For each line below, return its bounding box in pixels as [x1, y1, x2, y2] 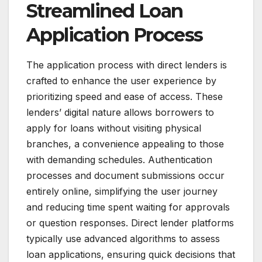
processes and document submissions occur [26, 169, 225, 181]
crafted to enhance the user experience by [26, 74, 216, 87]
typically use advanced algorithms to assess [26, 232, 220, 244]
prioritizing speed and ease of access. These [26, 90, 223, 102]
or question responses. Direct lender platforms [26, 216, 234, 229]
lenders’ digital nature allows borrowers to [26, 106, 214, 118]
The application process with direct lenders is [26, 58, 227, 71]
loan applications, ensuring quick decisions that [26, 248, 235, 260]
